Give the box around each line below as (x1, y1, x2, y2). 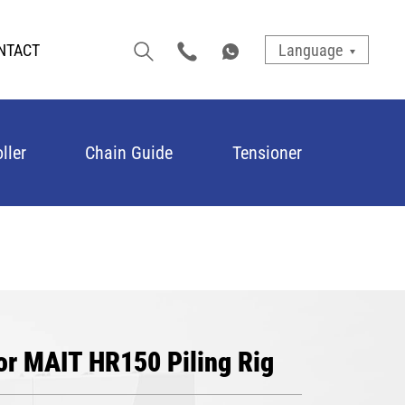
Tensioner (231, 140, 302, 164)
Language (278, 39, 343, 61)
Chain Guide (85, 140, 174, 164)
